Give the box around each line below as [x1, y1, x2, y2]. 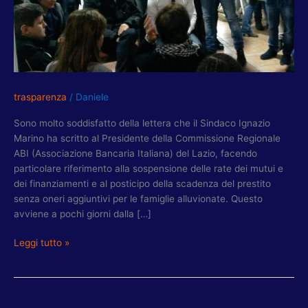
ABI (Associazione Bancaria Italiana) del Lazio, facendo [14, 147, 257, 159]
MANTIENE [13, 6, 61, 18]
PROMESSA [13, 21, 65, 33]
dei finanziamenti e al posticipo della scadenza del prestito [14, 177, 271, 189]
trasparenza [14, 91, 67, 103]
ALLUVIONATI [13, 52, 74, 63]
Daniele [76, 91, 109, 103]
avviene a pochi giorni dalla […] [14, 208, 151, 219]
